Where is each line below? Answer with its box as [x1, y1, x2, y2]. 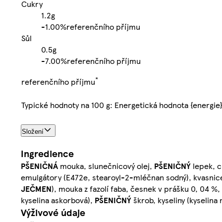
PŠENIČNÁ [21, 160, 60, 172]
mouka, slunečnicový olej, [60, 160, 154, 172]
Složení [22, 127, 44, 135]
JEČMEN [21, 183, 52, 195]
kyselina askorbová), [21, 194, 95, 206]
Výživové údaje [21, 206, 85, 220]
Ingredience [21, 147, 74, 161]
